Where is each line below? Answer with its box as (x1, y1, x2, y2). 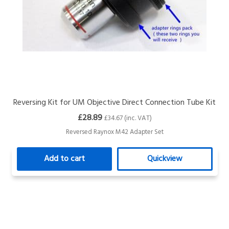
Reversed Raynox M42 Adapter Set (65, 127, 164, 138)
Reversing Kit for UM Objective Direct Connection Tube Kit (13, 96, 216, 110)
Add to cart (44, 152, 85, 166)
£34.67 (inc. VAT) (104, 113, 152, 124)
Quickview (147, 152, 182, 166)
